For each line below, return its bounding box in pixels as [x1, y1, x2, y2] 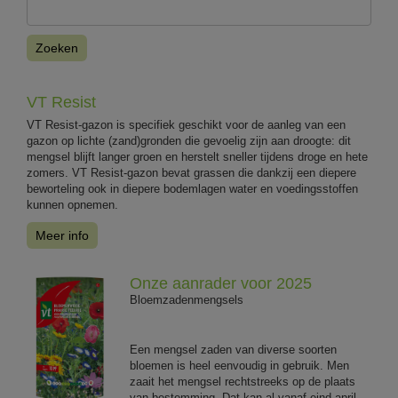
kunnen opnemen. [27, 197, 118, 211]
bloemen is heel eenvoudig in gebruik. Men [130, 358, 350, 372]
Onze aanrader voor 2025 [130, 274, 313, 292]
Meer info [36, 227, 89, 243]
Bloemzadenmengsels [130, 292, 244, 306]
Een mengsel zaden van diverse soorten [130, 342, 338, 356]
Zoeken [36, 40, 78, 55]
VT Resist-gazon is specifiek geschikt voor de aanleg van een [27, 117, 346, 131]
